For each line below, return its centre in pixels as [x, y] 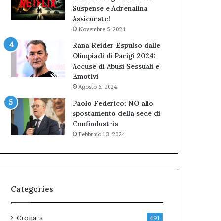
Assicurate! [92, 19]
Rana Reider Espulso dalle [117, 45]
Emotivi [86, 76]
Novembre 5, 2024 [102, 29]
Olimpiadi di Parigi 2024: [114, 56]
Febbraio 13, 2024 [102, 134]
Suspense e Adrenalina [110, 8]
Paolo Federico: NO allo [113, 103]
